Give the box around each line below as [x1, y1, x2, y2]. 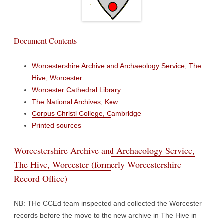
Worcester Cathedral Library [32, 86, 121, 94]
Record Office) [14, 172, 67, 184]
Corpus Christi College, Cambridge [32, 110, 141, 117]
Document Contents [14, 35, 77, 46]
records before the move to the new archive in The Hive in [14, 211, 197, 219]
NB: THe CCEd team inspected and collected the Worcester [14, 199, 202, 207]
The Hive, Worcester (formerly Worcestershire [14, 158, 181, 170]
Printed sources [32, 121, 81, 129]
